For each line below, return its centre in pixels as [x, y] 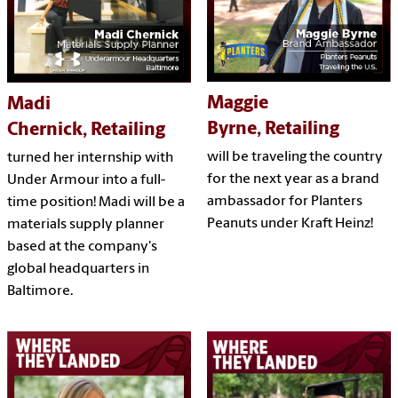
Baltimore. [40, 292]
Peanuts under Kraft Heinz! [290, 224]
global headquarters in [78, 270]
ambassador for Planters [284, 202]
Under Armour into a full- [86, 181]
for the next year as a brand [293, 180]
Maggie [237, 104]
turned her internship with [90, 159]
